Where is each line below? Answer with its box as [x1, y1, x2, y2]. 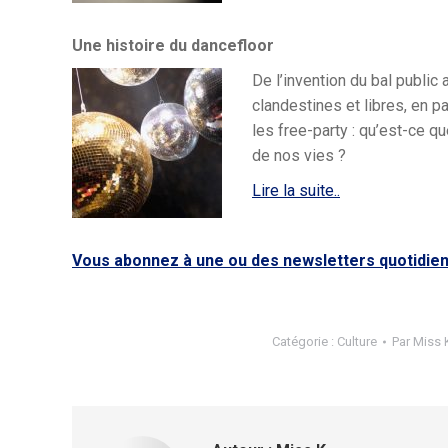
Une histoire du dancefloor [72, 36, 278, 55]
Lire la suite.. [252, 181, 340, 200]
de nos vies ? [252, 146, 346, 165]
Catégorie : [272, 334, 337, 349]
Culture [337, 334, 377, 349]
